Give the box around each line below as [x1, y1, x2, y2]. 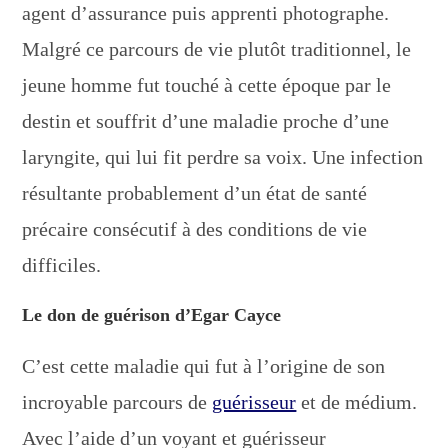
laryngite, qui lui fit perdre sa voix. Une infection [22, 145, 424, 168]
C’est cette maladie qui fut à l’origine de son [22, 354, 386, 377]
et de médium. [296, 390, 418, 413]
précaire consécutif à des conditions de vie [22, 217, 368, 240]
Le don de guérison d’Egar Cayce [22, 304, 282, 325]
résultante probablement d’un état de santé [22, 181, 368, 204]
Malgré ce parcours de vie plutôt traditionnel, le [22, 37, 412, 60]
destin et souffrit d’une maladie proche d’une [22, 109, 390, 132]
